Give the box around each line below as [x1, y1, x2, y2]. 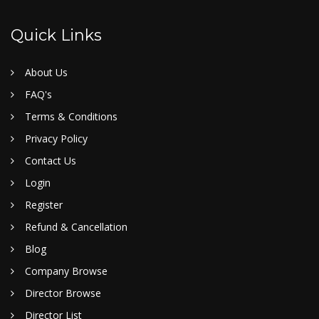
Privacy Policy [25, 132, 88, 145]
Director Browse [25, 286, 101, 300]
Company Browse [25, 264, 108, 278]
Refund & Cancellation [25, 220, 127, 234]
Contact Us [25, 154, 76, 167]
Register [25, 198, 63, 211]
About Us [25, 66, 68, 79]
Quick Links [11, 26, 102, 45]
